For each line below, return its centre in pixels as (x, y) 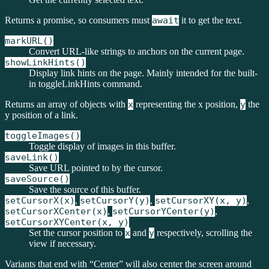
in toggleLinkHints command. (86, 84)
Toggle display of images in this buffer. (102, 146)
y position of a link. (41, 115)
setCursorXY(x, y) (201, 201)
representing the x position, (187, 104)
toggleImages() (43, 136)
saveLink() (32, 157)
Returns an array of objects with (66, 104)
